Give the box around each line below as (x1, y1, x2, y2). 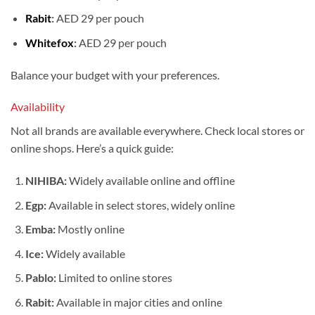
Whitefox (25, 35, 74, 49)
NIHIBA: (25, 174, 67, 188)
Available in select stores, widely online (46, 198, 235, 212)
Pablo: (25, 271, 56, 285)
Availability (11, 100, 65, 114)
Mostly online (55, 222, 124, 236)
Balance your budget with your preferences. (11, 67, 219, 82)
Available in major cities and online (53, 295, 222, 309)
